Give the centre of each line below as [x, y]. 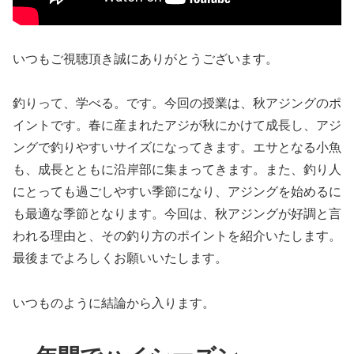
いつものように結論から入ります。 [114, 303]
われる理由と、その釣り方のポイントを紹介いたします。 [177, 236]
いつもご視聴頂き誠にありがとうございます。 [145, 58]
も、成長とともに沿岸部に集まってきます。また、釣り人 [177, 170]
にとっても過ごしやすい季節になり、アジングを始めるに [177, 192]
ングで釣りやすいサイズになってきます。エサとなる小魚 [177, 148]
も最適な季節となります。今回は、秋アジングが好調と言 [177, 214]
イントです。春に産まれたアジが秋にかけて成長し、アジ [177, 126]
